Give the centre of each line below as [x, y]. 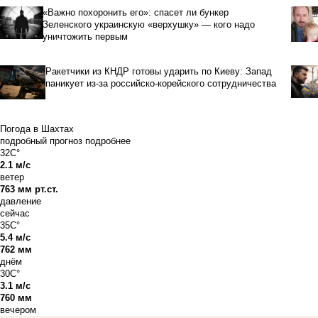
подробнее [108, 141]
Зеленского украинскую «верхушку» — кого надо [149, 24]
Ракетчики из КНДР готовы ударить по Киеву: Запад [158, 71]
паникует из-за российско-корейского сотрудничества [160, 83]
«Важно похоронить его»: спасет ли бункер [136, 12]
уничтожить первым [86, 36]
